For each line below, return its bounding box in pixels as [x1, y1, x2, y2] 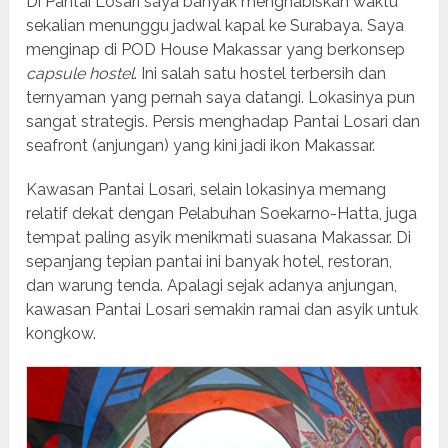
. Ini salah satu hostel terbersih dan [134, 63, 387, 83]
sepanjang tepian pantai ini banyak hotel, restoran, [26, 251, 393, 271]
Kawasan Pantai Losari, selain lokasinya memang [26, 179, 387, 199]
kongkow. [26, 323, 97, 343]
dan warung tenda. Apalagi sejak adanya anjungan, [26, 275, 398, 295]
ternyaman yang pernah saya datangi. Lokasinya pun [26, 87, 416, 107]
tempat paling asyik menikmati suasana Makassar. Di [26, 227, 412, 247]
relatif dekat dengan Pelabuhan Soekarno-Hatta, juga [26, 203, 418, 223]
